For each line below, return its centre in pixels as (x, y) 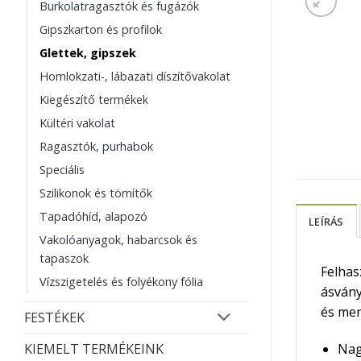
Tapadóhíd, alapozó (93, 217)
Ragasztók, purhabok (96, 147)
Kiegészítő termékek (94, 100)
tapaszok (64, 259)
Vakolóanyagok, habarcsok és (118, 240)
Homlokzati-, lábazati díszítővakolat (135, 77)
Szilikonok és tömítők (96, 193)
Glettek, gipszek (88, 53)
